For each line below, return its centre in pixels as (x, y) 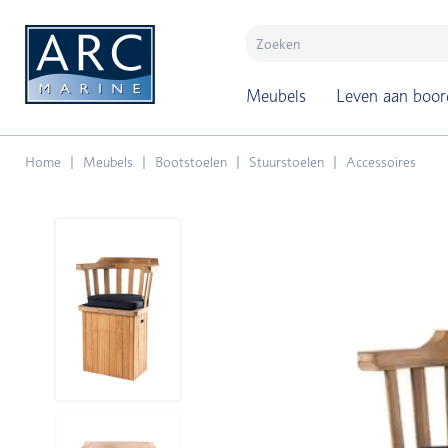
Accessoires (381, 161)
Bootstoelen (191, 161)
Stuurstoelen (286, 161)
